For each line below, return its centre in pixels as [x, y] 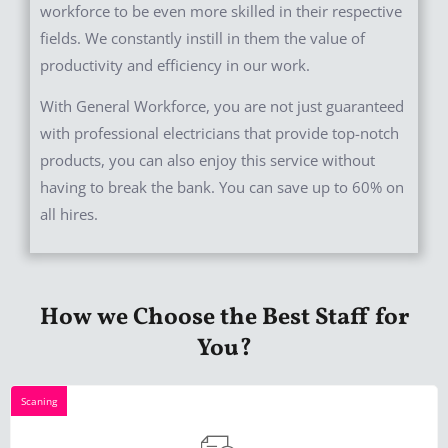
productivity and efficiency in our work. [175, 64]
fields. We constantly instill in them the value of [202, 37]
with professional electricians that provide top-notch [219, 133]
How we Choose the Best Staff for [224, 317]
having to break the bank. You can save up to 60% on [222, 187]
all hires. [69, 214]
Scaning [39, 400]
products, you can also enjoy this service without [207, 160]
